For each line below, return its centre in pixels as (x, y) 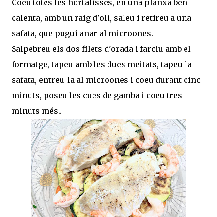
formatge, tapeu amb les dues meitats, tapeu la (102, 64)
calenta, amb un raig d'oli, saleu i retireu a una (101, 18)
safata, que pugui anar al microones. (82, 33)
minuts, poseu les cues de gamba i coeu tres (97, 95)
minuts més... (37, 111)
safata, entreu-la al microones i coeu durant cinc (106, 80)
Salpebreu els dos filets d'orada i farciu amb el (101, 49)
